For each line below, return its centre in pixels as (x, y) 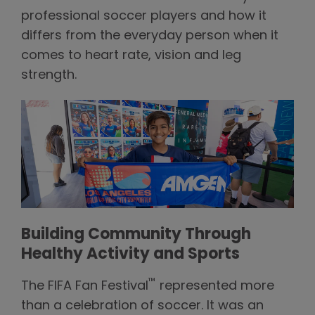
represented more (215, 286)
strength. (49, 75)
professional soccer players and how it (144, 16)
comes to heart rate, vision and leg (131, 56)
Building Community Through (136, 235)
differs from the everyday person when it (150, 36)
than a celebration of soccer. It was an (142, 306)
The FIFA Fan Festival (85, 286)
